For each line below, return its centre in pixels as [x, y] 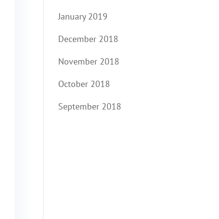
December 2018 [88, 39]
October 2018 [84, 84]
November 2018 [89, 61]
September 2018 [90, 106]
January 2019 [83, 16]
